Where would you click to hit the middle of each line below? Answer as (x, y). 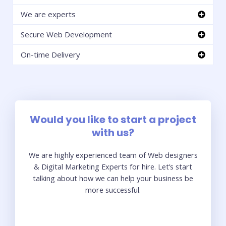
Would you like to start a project (113, 120)
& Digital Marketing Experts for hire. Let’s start (113, 167)
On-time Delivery (50, 55)
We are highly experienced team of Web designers (113, 155)
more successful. (113, 190)
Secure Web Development (66, 35)
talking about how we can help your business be (113, 178)
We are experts (48, 14)
